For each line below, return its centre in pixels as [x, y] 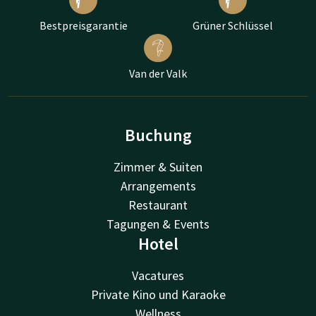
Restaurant [158, 205]
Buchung [158, 135]
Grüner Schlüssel [233, 25]
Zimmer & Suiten [158, 166]
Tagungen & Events [158, 224]
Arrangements [158, 186]
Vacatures [158, 275]
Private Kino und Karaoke [158, 294]
